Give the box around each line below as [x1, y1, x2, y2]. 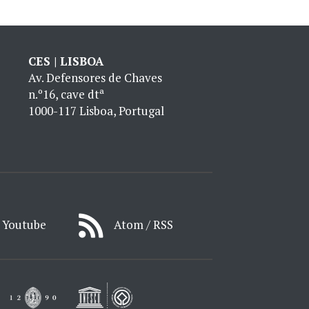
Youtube [2, 216, 47, 232]
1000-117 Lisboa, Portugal [28, 103, 164, 119]
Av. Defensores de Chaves [28, 70, 162, 86]
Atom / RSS [113, 216, 173, 232]
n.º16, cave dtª [28, 86, 104, 102]
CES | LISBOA [28, 53, 103, 69]
